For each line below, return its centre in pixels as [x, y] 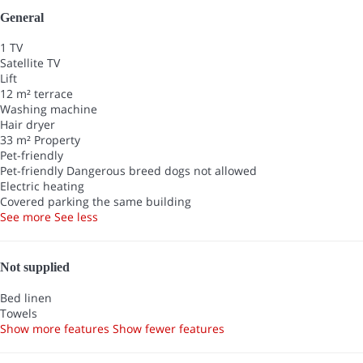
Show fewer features [169, 328]
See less [76, 217]
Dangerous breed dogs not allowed [162, 171]
